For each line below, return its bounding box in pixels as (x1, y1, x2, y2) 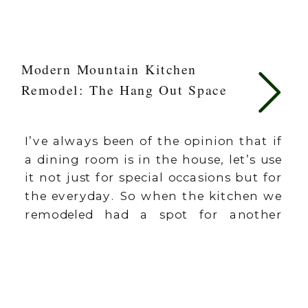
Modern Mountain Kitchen (21, 59, 197, 78)
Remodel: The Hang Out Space (21, 80, 228, 99)
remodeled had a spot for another (25, 206, 283, 221)
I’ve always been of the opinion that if (25, 133, 283, 148)
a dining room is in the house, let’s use (25, 151, 283, 166)
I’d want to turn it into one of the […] (25, 243, 269, 258)
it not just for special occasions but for (25, 170, 283, 185)
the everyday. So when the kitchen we (25, 188, 283, 203)
